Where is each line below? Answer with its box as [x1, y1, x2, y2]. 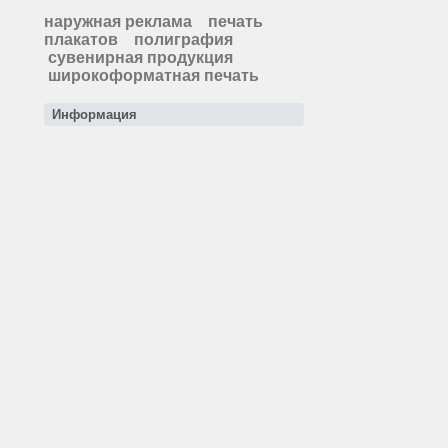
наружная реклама [44, 13, 192, 30]
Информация [52, 107, 137, 122]
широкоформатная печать [48, 67, 259, 84]
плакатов [44, 31, 118, 48]
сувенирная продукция [48, 49, 233, 66]
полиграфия [134, 31, 233, 48]
